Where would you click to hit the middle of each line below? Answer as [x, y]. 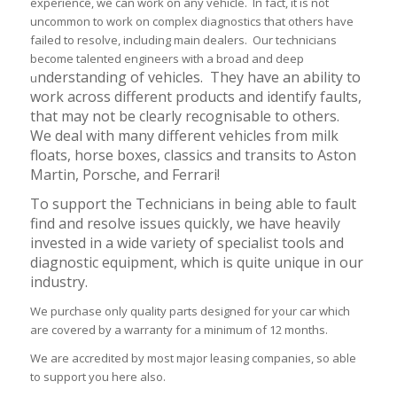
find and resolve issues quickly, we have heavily [185, 224]
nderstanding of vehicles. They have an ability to [198, 78]
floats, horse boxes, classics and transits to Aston [193, 156]
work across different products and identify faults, [195, 97]
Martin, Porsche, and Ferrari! [125, 175]
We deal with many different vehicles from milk [184, 136]
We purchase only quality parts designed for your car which [190, 311]
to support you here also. [97, 377]
